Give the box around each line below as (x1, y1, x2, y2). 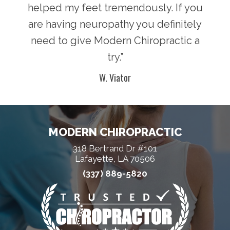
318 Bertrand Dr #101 (73, 143, 157, 154)
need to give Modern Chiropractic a (30, 34, 200, 47)
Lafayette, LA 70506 (75, 154, 155, 164)
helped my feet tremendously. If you (27, 2, 203, 14)
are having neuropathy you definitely (28, 18, 202, 31)
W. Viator (99, 71, 131, 85)
